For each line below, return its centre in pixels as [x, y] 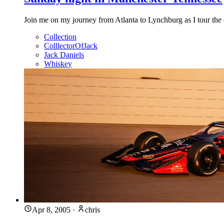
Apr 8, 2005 [51, 210]
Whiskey [58, 64]
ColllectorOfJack [71, 46]
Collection [60, 37]
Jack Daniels [64, 55]
